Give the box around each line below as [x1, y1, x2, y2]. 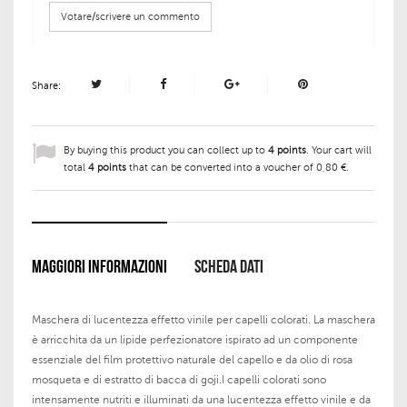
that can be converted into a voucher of [126, 162, 316, 174]
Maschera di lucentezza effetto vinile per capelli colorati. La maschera [32, 313, 375, 327]
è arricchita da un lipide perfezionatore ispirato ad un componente [32, 333, 358, 347]
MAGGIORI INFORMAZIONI [32, 256, 167, 279]
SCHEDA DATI [194, 256, 263, 279]
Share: [32, 80, 64, 93]
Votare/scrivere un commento [61, 11, 200, 24]
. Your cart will [306, 144, 372, 157]
